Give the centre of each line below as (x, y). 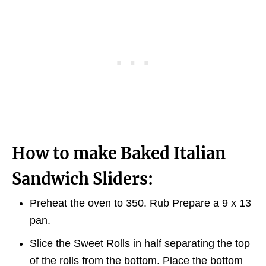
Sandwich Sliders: (83, 179)
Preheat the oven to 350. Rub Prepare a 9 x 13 (140, 203)
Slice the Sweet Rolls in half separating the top (140, 243)
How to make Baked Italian (119, 153)
